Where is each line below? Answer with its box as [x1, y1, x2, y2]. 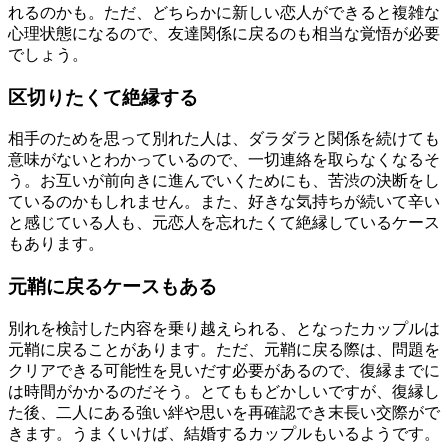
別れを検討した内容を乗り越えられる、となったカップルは [8, 319, 440, 337]
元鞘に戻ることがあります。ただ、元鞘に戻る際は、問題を [8, 340, 440, 358]
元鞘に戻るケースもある [8, 276, 217, 298]
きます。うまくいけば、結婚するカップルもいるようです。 [8, 424, 440, 442]
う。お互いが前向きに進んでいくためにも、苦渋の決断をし [8, 172, 440, 190]
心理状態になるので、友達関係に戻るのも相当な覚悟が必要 [8, 25, 440, 43]
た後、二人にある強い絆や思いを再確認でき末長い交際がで [8, 403, 440, 421]
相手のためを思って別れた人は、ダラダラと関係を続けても [8, 130, 440, 148]
